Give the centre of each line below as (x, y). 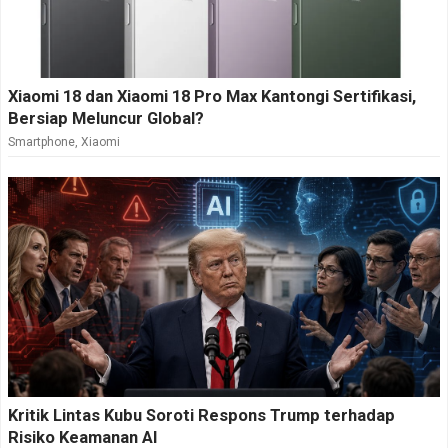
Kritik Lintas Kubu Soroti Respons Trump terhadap (201, 416)
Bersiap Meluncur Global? (106, 119)
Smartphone (41, 142)
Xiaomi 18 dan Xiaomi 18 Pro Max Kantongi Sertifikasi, (212, 97)
